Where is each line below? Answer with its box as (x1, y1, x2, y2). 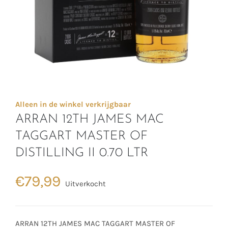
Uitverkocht (65, 179, 106, 188)
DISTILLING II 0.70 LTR (15, 147, 148, 159)
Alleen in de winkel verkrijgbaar (15, 99, 131, 109)
